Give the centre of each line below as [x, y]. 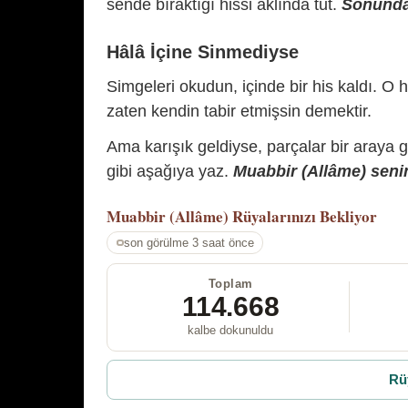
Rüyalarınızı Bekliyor [305, 217]
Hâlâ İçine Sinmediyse [203, 51]
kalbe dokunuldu [231, 330]
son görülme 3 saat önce [189, 242]
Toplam [230, 283]
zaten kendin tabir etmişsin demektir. [239, 111]
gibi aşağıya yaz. [170, 172]
